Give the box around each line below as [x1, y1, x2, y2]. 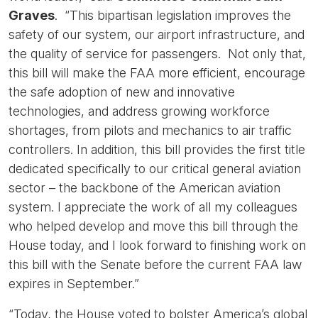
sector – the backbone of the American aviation [9, 180, 280, 195]
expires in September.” [9, 276, 139, 291]
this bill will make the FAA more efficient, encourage [9, 65, 305, 80]
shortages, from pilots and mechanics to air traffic [9, 123, 292, 138]
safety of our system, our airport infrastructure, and [9, 27, 305, 42]
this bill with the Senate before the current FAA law [9, 257, 302, 272]
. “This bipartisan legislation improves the [55, 8, 291, 23]
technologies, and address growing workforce [9, 104, 270, 119]
